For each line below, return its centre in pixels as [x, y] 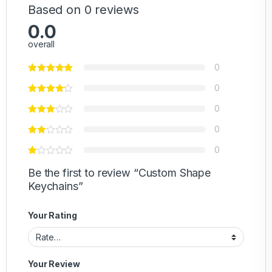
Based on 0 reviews [83, 9]
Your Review [54, 264]
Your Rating [53, 215]
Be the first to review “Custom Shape [119, 172]
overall [42, 44]
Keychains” [56, 186]
